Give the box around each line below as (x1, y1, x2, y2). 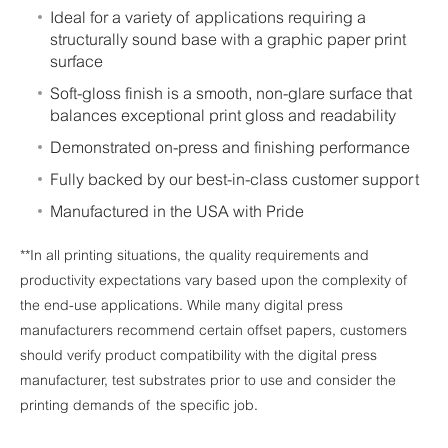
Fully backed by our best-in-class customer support (50, 170, 419, 188)
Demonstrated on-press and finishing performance (50, 138, 410, 156)
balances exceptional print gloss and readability (50, 106, 396, 124)
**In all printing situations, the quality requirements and (20, 248, 369, 264)
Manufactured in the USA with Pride (50, 202, 304, 220)
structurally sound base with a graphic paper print (50, 30, 406, 48)
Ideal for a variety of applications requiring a (50, 8, 366, 26)
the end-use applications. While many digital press (20, 298, 343, 314)
